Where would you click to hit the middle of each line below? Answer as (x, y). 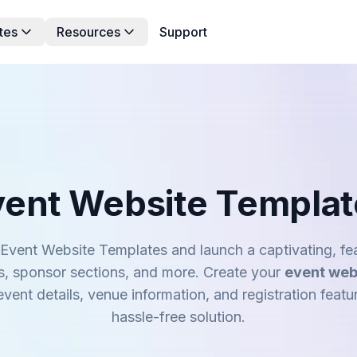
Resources (88, 32)
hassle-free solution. (178, 317)
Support (183, 32)
